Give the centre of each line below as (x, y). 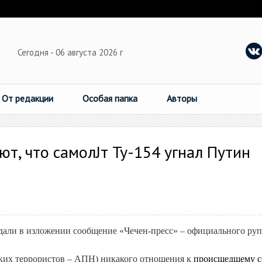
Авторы (182, 98)
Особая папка (110, 98)
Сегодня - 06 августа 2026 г (71, 52)
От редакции (27, 98)
